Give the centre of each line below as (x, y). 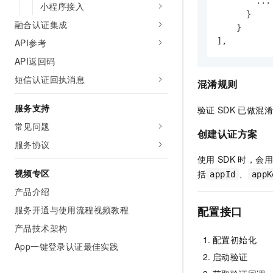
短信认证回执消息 (50, 79)
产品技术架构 (41, 228)
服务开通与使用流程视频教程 (72, 210)
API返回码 (35, 61)
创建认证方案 (228, 133)
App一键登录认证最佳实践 (67, 246)
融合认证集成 (41, 24)
